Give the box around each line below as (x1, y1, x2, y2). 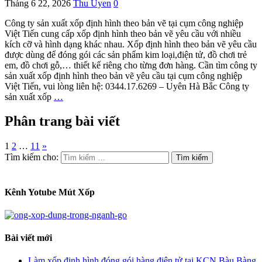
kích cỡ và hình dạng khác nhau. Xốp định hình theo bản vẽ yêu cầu (5, 39, 257, 49)
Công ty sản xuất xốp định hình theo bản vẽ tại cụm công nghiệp (5, 18, 243, 28)
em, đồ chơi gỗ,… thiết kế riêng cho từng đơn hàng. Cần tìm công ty (5, 60, 257, 70)
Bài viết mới (5, 233, 52, 243)
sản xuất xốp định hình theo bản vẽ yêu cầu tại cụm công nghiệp (5, 70, 242, 81)
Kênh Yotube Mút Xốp (5, 187, 95, 197)
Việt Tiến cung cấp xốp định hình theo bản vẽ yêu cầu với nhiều (5, 28, 241, 39)
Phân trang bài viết (5, 113, 120, 129)
